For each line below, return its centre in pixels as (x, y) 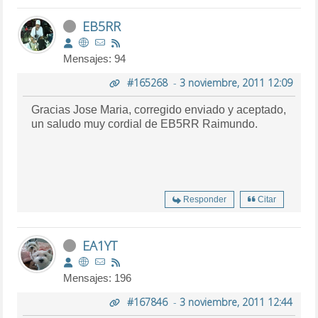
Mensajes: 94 (95, 58)
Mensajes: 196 (98, 278)
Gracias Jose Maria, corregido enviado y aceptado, (159, 109)
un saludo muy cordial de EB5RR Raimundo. (145, 124)
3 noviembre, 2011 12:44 (236, 302)
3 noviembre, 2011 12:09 (236, 82)
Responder (204, 199)
